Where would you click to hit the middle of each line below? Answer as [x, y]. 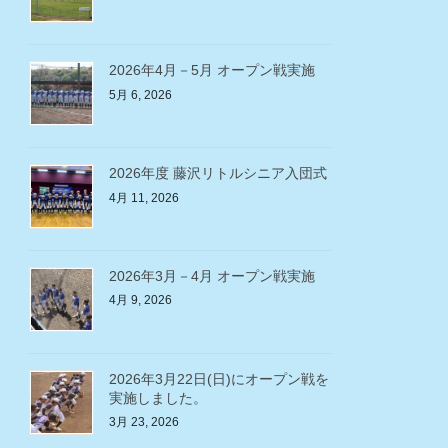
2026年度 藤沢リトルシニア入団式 [218, 172]
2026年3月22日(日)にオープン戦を [219, 378]
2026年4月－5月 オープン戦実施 [212, 70]
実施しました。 [158, 397]
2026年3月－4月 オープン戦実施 [212, 275]
